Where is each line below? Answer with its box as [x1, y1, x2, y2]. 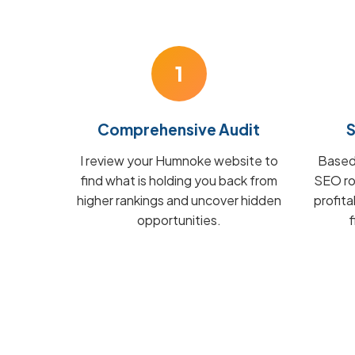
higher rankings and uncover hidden [76, 192, 281, 208]
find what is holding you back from [80, 172, 277, 189]
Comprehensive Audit [97, 120, 261, 139]
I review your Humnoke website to [79, 152, 278, 169]
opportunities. [136, 212, 221, 228]
